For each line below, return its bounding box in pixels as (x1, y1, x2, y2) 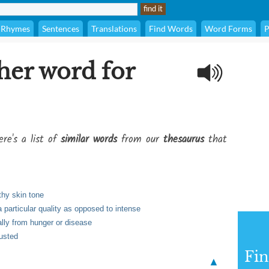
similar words (61, 131, 117, 148)
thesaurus (163, 131, 204, 148)
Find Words (149, 23, 193, 34)
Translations (91, 23, 137, 34)
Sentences (42, 23, 79, 34)
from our (117, 131, 163, 148)
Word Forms (205, 23, 252, 34)
